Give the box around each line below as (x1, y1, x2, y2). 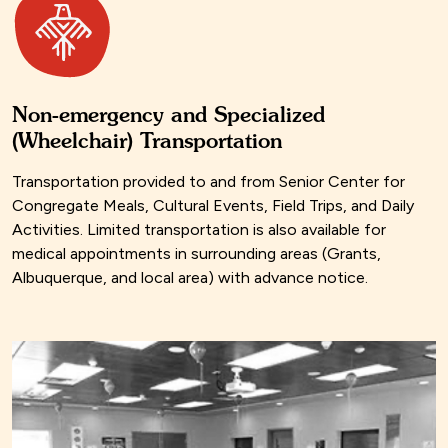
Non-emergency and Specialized (12, 102, 325, 128)
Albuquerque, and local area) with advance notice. (12, 268, 368, 288)
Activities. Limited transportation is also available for (12, 220, 386, 240)
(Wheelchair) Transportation (12, 128, 282, 154)
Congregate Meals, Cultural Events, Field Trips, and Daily (12, 196, 414, 216)
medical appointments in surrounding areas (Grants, (12, 244, 381, 264)
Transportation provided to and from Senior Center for (12, 172, 405, 192)
